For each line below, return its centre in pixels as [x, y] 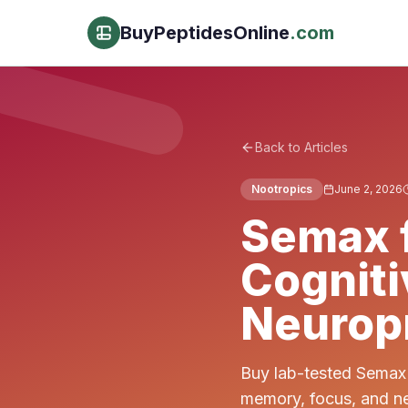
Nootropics [282, 189]
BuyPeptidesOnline [205, 33]
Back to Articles [301, 147]
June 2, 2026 [368, 189]
